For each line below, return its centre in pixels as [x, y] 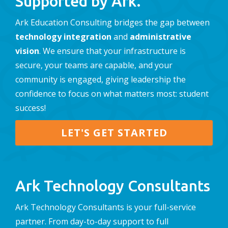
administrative [161, 37]
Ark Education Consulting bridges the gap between [112, 23]
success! [31, 108]
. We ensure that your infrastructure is [112, 51]
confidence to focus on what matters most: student [112, 94]
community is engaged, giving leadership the [101, 80]
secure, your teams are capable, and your [94, 65]
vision [27, 51]
